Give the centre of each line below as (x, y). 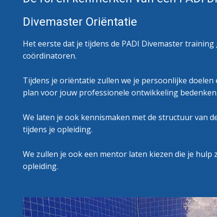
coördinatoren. (50, 55)
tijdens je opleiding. (58, 129)
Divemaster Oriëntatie (80, 22)
